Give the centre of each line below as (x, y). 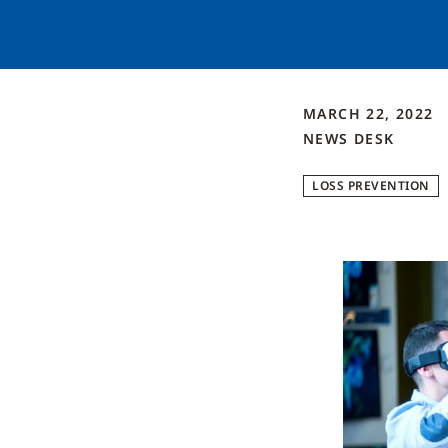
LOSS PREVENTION (371, 185)
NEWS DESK (349, 138)
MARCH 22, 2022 (371, 113)
